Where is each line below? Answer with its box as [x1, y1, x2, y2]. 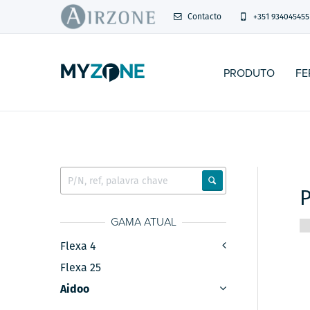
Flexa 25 [60, 259, 102, 276]
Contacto [185, 10, 222, 22]
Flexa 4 [60, 238, 97, 255]
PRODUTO [224, 66, 275, 80]
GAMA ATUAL [110, 215, 176, 230]
